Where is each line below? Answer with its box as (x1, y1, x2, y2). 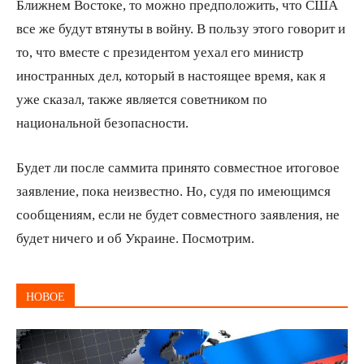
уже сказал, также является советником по (16, 91, 267, 106)
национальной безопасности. (16, 115, 188, 129)
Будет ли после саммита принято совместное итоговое (16, 159, 340, 174)
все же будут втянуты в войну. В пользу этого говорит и (16, 20, 345, 35)
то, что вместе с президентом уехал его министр (16, 44, 304, 58)
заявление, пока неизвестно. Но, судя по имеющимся (16, 183, 331, 197)
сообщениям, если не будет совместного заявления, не (16, 206, 340, 221)
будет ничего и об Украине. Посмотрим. (16, 230, 254, 245)
